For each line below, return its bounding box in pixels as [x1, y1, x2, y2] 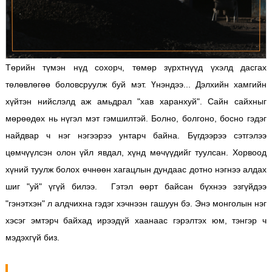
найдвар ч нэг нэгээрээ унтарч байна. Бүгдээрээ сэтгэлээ [5, 130, 267, 140]
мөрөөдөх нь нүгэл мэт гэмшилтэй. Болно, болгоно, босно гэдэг [5, 113, 267, 123]
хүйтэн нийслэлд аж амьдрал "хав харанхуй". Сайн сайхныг [5, 96, 267, 106]
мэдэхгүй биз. [5, 232, 64, 242]
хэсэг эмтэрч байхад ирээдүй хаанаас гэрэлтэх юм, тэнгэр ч [5, 215, 267, 225]
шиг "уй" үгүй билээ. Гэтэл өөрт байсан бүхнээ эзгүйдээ [5, 181, 267, 191]
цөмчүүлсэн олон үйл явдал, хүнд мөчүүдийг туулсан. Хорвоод [5, 147, 267, 157]
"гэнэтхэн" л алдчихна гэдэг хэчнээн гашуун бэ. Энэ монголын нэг [5, 198, 267, 208]
